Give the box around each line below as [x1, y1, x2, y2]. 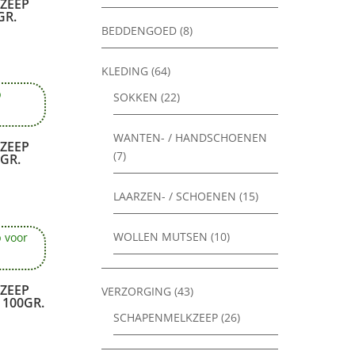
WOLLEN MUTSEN [113, 229, 208, 245]
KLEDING [101, 63, 149, 79]
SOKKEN [113, 90, 158, 105]
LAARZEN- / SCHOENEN [113, 189, 237, 204]
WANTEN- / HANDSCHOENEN [113, 130, 268, 146]
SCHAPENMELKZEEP [113, 310, 219, 326]
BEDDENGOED [101, 23, 177, 39]
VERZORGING [101, 284, 172, 300]
